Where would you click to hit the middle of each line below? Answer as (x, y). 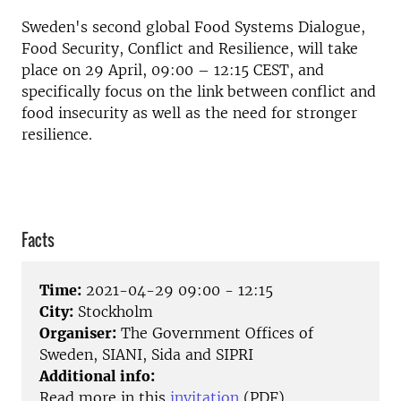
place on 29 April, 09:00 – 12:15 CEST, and (173, 70)
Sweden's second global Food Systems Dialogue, (193, 27)
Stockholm (113, 312)
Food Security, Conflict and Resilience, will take (190, 48)
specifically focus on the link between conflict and (199, 91)
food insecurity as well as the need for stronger (189, 113)
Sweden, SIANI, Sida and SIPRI (146, 355)
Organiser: (78, 333)
